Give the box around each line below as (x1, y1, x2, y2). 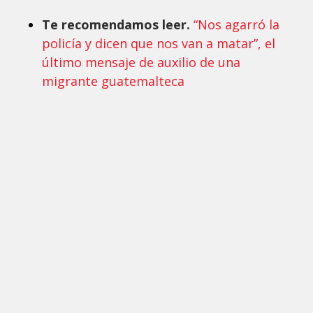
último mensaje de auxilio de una (42, 54, 240, 71)
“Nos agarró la (194, 16, 279, 34)
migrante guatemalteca (42, 73, 184, 90)
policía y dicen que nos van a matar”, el (42, 35, 275, 52)
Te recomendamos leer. (42, 16, 194, 34)
